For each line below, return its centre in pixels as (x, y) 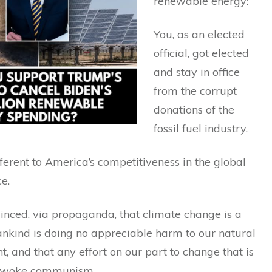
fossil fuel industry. (201, 129)
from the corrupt (195, 91)
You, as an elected (199, 35)
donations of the (194, 110)
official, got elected (201, 53)
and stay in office (197, 72)
